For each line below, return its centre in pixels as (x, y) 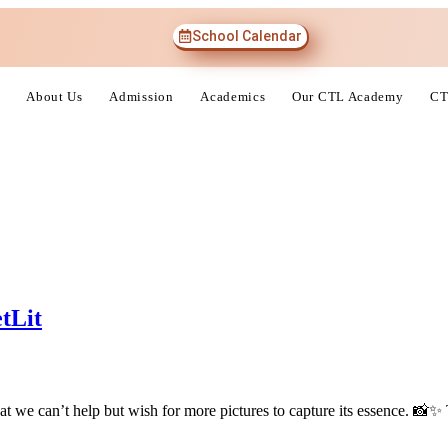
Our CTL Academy (348, 96)
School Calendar (247, 36)
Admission (141, 96)
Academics (233, 96)
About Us (54, 96)
